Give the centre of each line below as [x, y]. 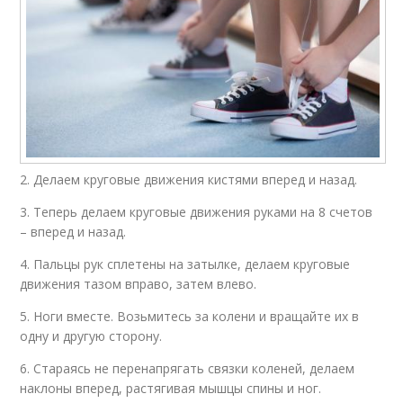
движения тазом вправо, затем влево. [139, 283]
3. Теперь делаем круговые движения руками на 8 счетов [197, 211]
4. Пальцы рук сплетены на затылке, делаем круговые [185, 264]
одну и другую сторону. [91, 336]
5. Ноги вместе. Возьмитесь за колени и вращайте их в [190, 316]
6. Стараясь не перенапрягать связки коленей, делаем [188, 368]
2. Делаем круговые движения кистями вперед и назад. [189, 179]
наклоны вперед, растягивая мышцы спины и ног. [171, 388]
